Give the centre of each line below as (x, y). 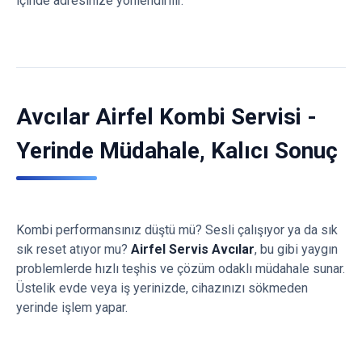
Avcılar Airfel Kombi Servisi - (166, 117)
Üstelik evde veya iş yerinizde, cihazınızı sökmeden (162, 288)
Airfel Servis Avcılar (193, 249)
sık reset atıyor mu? (74, 249)
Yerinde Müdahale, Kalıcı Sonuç (177, 151)
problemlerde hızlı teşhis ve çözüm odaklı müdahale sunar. (181, 269)
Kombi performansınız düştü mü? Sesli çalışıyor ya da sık (177, 230)
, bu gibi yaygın (296, 249)
